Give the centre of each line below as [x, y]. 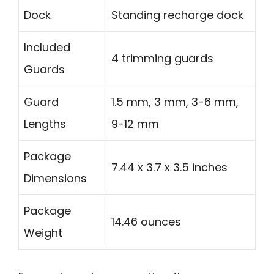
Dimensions [55, 178]
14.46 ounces [146, 221]
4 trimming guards [162, 58]
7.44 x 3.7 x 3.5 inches [169, 167]
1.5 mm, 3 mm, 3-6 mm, [175, 102]
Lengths [45, 124]
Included [47, 47]
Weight [43, 232]
